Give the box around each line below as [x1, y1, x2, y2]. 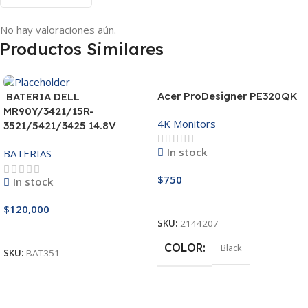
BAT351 [26, 247, 60, 260]
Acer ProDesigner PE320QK [157, 89, 298, 102]
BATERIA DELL [3, 90, 80, 104]
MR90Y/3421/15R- [3, 104, 94, 118]
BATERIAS [3, 146, 52, 161]
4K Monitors [157, 116, 216, 131]
